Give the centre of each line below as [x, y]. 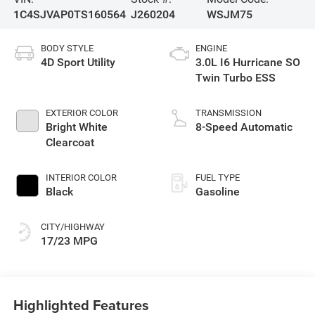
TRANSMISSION [229, 112]
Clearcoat [70, 142]
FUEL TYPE [218, 177]
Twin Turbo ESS [236, 77]
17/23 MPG [69, 240]
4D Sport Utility [78, 62]
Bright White [76, 127]
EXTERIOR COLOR [82, 112]
